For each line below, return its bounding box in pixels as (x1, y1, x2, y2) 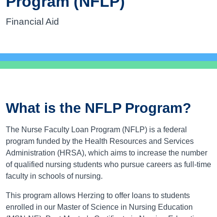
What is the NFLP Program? (6, 100, 191, 116)
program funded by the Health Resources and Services (6, 137, 194, 145)
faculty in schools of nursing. (6, 171, 103, 180)
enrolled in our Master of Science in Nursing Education (6, 202, 193, 211)
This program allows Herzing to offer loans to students (6, 191, 190, 200)
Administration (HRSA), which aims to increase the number (6, 148, 207, 157)
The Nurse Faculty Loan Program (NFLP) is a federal (6, 125, 187, 134)
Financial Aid (6, 16, 59, 27)
